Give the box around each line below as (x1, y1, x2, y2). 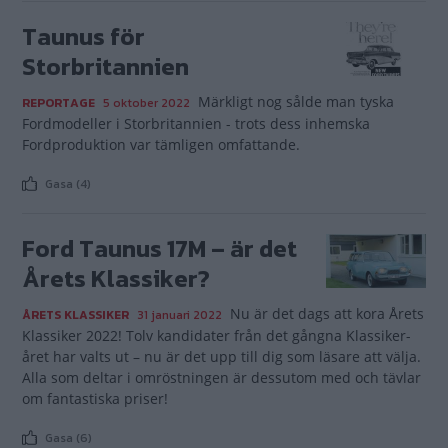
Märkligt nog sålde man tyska (197, 92, 394, 111)
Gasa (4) (42, 175, 91, 193)
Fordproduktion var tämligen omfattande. (22, 135, 300, 154)
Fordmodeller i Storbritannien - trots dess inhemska (22, 114, 370, 133)
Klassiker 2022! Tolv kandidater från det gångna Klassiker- (22, 326, 411, 345)
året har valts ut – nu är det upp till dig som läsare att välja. (22, 347, 421, 366)
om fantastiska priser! (22, 389, 168, 408)
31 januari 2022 (137, 306, 222, 324)
